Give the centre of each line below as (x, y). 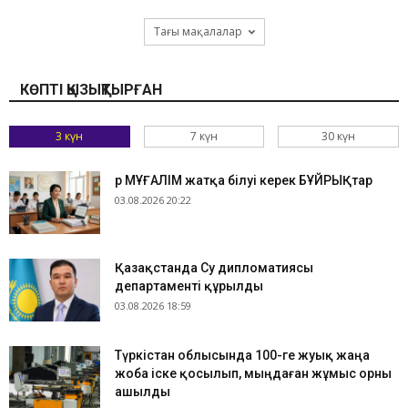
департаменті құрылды (189, 286)
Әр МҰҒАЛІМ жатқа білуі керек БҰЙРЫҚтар (244, 180)
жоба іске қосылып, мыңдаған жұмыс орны (253, 373)
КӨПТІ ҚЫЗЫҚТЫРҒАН (91, 89)
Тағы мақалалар (198, 31)
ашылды (143, 391)
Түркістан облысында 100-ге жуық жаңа (242, 355)
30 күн (339, 136)
